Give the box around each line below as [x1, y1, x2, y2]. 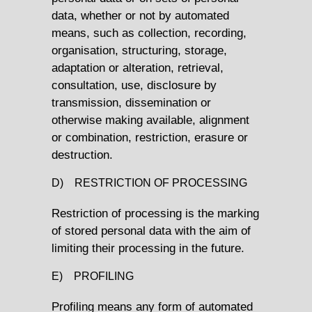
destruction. [52, 147, 113, 162]
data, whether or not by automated [52, 8, 229, 22]
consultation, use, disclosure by [52, 77, 217, 92]
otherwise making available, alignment [52, 112, 249, 127]
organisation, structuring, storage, [52, 42, 227, 57]
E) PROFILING [52, 270, 134, 283]
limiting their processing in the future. [52, 241, 244, 256]
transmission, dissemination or [52, 95, 211, 109]
